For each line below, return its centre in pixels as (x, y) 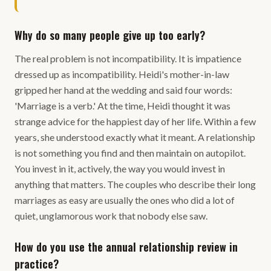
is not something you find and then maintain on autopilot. (130, 153)
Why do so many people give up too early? (110, 35)
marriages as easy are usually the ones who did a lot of (125, 200)
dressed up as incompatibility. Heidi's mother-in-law (122, 74)
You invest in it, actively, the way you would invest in (120, 168)
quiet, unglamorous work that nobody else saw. (111, 216)
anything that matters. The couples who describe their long (135, 184)
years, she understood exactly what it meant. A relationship (135, 137)
